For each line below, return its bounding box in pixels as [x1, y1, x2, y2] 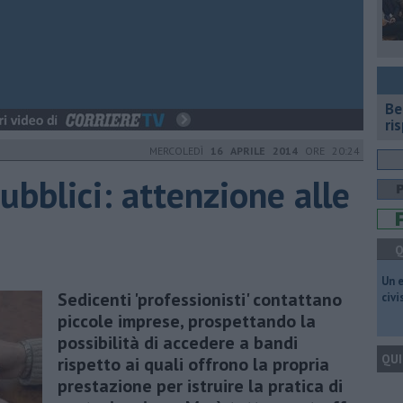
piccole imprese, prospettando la [58, 309, 316, 333]
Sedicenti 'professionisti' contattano [58, 287, 342, 311]
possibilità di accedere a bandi [58, 330, 298, 354]
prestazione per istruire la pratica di [58, 373, 343, 398]
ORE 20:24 [298, 144, 360, 157]
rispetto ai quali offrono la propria [58, 352, 329, 376]
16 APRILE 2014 [210, 144, 298, 157]
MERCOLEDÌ [149, 144, 210, 157]
